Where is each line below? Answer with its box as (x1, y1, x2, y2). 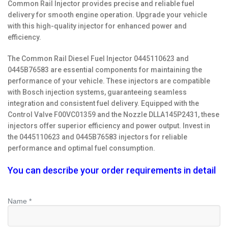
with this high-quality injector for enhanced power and (8, 22, 187, 30)
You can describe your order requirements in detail (8, 165, 216, 176)
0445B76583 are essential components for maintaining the (8, 66, 202, 74)
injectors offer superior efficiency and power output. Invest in (8, 122, 210, 130)
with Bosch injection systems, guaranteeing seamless (8, 88, 187, 96)
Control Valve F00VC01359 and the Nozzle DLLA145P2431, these (8, 110, 219, 119)
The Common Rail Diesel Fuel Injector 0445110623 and (8, 54, 189, 63)
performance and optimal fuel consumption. (8, 144, 155, 152)
